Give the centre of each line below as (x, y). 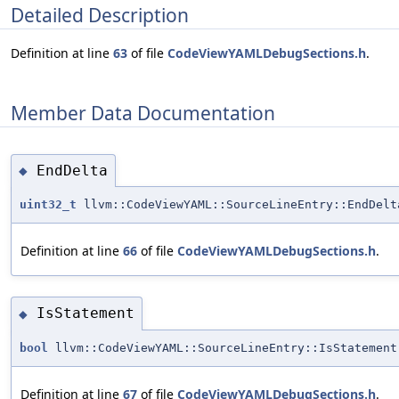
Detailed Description (100, 15)
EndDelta (72, 170)
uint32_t (48, 205)
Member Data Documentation (143, 113)
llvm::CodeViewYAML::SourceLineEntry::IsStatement (223, 347)
